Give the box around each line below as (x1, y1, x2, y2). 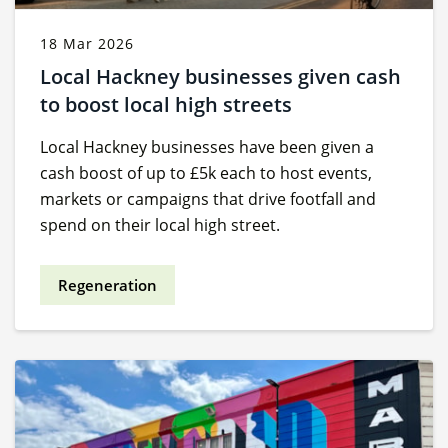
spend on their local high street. (40, 213, 280, 236)
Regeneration (58, 274, 157, 295)
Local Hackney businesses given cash (40, 62, 401, 90)
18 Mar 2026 (40, 33, 134, 53)
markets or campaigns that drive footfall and (40, 187, 376, 210)
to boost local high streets (40, 90, 292, 118)
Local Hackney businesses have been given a (40, 135, 374, 158)
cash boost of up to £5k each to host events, (40, 161, 372, 184)
